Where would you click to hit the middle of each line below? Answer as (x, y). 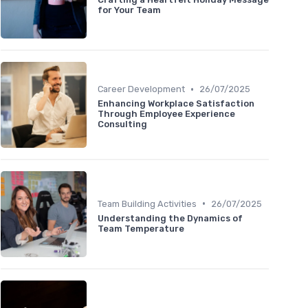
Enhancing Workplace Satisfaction (176, 104)
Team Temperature (141, 228)
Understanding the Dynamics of (170, 218)
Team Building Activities (147, 203)
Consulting (122, 124)
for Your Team (129, 10)
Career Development (141, 89)
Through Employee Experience (166, 114)
